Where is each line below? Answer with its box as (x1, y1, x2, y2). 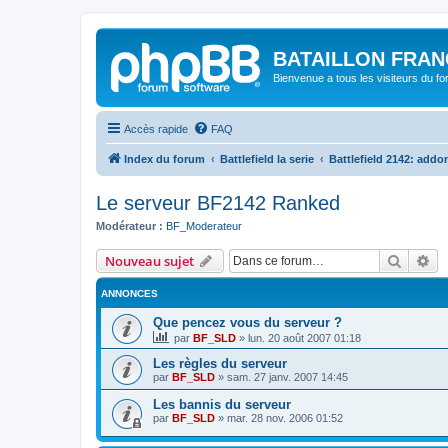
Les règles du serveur (153, 356, 287, 371)
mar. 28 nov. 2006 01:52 (227, 412, 343, 424)
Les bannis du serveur (153, 397, 291, 412)
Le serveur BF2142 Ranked (96, 191, 340, 214)
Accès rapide (124, 122, 188, 135)
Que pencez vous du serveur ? (153, 315, 342, 330)
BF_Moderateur (166, 219, 242, 232)
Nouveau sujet (105, 252, 194, 270)
